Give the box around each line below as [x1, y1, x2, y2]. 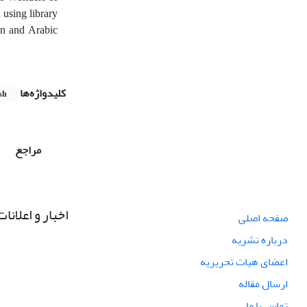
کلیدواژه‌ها [20, 82, 66, 103]
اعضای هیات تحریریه [200, 251, 288, 272]
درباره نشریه [232, 229, 288, 250]
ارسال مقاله [238, 273, 288, 294]
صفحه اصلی [238, 207, 288, 228]
